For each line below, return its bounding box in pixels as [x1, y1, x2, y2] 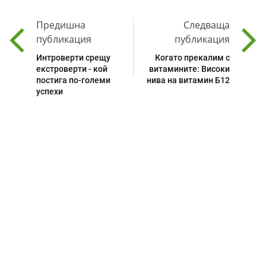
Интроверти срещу [36, 53, 110, 63]
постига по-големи [36, 75, 110, 85]
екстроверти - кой [36, 64, 107, 74]
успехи [36, 87, 63, 97]
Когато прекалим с [155, 53, 230, 63]
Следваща [183, 18, 230, 32]
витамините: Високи [149, 64, 230, 74]
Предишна [36, 18, 85, 32]
